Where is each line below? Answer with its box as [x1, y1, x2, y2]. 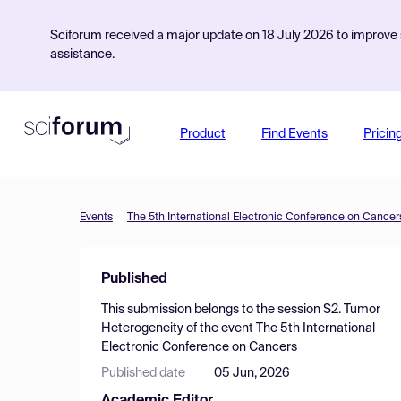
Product [179, 128, 226, 141]
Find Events [260, 128, 328, 141]
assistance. [50, 48, 115, 61]
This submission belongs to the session [101, 303, 323, 316]
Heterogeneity [101, 322, 183, 335]
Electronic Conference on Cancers [101, 341, 297, 354]
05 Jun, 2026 [214, 367, 290, 380]
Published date [101, 367, 185, 380]
